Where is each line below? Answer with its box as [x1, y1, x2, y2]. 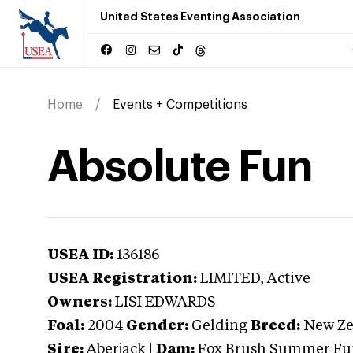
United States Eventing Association [100, 11, 300, 22]
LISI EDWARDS [115, 295, 216, 310]
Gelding [191, 319, 247, 333]
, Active [260, 272, 310, 286]
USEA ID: [47, 248, 113, 262]
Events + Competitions [113, 98, 247, 111]
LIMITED [200, 272, 260, 286]
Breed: [251, 319, 300, 333]
